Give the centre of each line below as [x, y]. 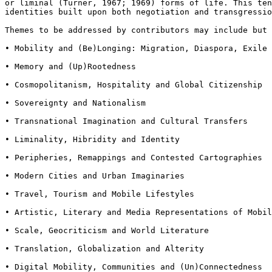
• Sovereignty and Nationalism [75, 103]
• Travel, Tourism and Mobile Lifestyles [100, 194]
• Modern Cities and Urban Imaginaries [95, 175]
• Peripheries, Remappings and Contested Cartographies [134, 157]
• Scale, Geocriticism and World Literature [107, 230]
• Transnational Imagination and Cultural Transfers [126, 121]
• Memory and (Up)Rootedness [70, 66]
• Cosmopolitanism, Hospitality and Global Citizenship [134, 84]
